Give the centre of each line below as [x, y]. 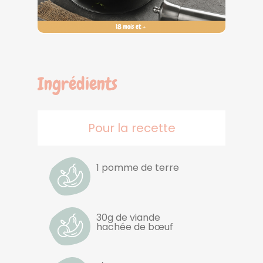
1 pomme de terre [138, 167]
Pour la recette [131, 128]
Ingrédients [77, 84]
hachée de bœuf [135, 227]
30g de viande [128, 217]
